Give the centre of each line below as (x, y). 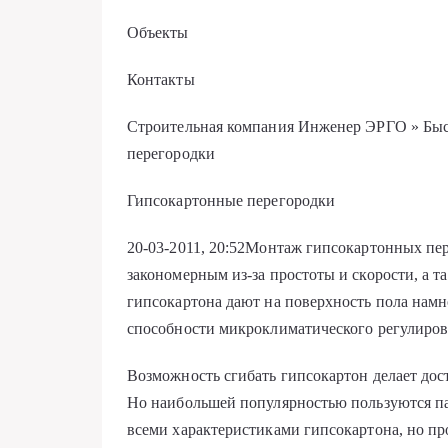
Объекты (158, 32)
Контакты (161, 79)
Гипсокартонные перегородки (231, 200)
